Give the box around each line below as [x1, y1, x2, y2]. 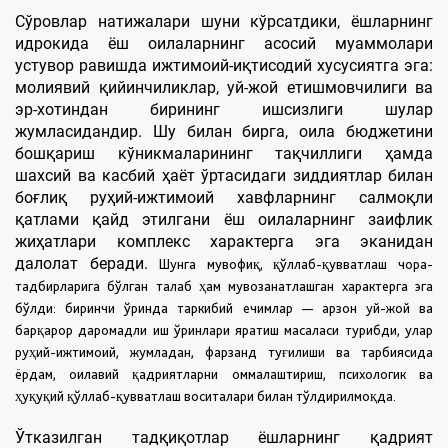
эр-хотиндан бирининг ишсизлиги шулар [15, 99, 433, 119]
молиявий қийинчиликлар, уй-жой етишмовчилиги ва [15, 77, 433, 97]
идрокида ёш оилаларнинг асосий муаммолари [15, 33, 433, 53]
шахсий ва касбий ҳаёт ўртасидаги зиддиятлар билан [15, 165, 433, 185]
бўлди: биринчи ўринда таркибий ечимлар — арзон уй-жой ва [15, 299, 433, 316]
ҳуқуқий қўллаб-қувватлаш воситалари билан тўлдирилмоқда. [15, 387, 396, 404]
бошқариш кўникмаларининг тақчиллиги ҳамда [15, 143, 433, 163]
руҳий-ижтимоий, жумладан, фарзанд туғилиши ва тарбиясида [15, 343, 433, 360]
